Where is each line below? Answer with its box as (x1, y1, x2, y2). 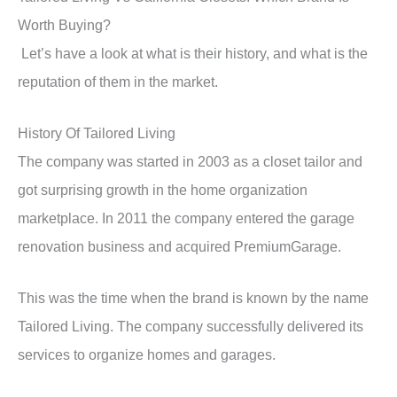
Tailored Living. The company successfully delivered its (18, 318, 363, 335)
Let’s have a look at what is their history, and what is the (18, 45, 368, 62)
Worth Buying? (18, 17, 111, 34)
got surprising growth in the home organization (18, 182, 307, 198)
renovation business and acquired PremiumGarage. (18, 238, 345, 255)
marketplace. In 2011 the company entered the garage (18, 210, 354, 227)
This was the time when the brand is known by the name (18, 290, 369, 307)
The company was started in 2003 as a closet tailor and (18, 153, 362, 170)
